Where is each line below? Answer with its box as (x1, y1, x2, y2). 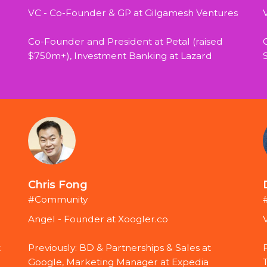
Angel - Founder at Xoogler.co (28, 213, 169, 225)
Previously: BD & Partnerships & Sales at (28, 242, 212, 254)
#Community (28, 194, 88, 206)
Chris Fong (28, 178, 88, 192)
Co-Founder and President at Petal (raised (28, 36, 223, 48)
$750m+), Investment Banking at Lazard (28, 50, 213, 62)
